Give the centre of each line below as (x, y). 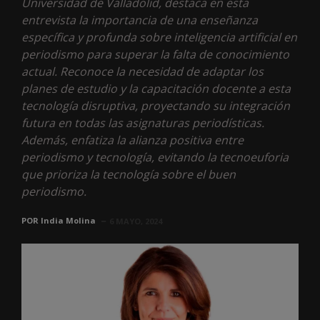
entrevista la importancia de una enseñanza (140, 20)
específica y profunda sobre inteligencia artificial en (159, 37)
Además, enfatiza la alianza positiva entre (132, 140)
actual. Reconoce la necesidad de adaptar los (142, 71)
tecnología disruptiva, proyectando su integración (156, 105)
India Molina (68, 220)
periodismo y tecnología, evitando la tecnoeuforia (155, 157)
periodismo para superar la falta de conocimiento (155, 54)
